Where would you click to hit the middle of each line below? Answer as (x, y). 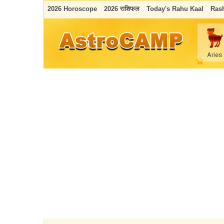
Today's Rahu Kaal (175, 9)
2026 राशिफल (122, 9)
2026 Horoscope (72, 9)
